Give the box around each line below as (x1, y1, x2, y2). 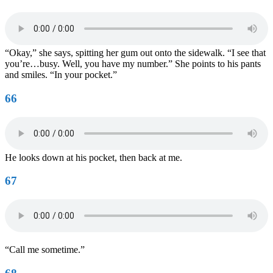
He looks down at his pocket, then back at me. (5, 152, 182, 163)
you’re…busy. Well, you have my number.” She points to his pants (5, 58, 261, 69)
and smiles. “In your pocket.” (5, 69, 117, 80)
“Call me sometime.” (5, 244, 85, 255)
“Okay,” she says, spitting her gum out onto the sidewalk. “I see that (5, 48, 266, 58)
